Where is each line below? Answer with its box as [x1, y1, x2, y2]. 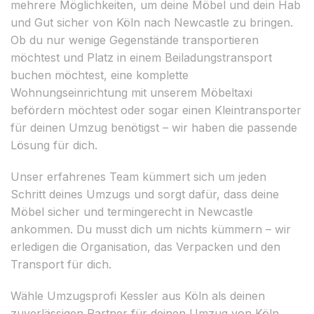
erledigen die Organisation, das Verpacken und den [11, 239, 280, 254]
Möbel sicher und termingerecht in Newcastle [11, 204, 253, 219]
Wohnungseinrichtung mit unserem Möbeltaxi [11, 85, 252, 100]
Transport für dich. [11, 257, 111, 271]
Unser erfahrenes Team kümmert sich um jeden [11, 169, 266, 184]
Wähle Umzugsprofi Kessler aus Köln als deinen [11, 288, 265, 303]
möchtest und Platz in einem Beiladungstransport [11, 50, 272, 64]
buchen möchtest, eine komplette [11, 67, 189, 82]
